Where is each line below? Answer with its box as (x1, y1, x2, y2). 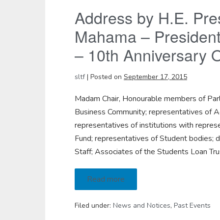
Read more (87, 174, 125, 185)
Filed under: (75, 201, 111, 210)
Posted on (90, 72, 122, 82)
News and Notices (113, 201, 170, 210)
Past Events (174, 201, 211, 210)
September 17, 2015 (124, 72, 187, 82)
